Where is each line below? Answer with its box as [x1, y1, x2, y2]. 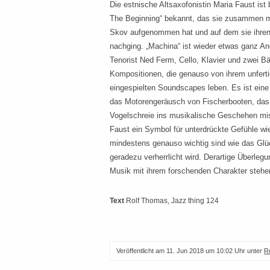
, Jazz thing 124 [168, 196, 219, 206]
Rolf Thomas [126, 196, 168, 206]
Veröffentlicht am [116, 247, 166, 255]
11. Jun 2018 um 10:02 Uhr [166, 247, 245, 255]
